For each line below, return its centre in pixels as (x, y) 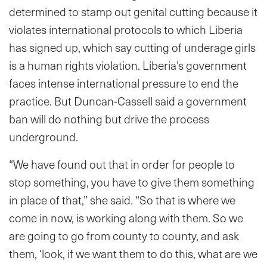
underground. (44, 136)
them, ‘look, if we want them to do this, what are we (133, 253)
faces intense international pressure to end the (124, 83)
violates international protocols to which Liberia (126, 29)
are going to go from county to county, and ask (124, 235)
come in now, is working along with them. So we (126, 218)
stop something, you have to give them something (132, 182)
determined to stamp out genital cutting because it (133, 11)
